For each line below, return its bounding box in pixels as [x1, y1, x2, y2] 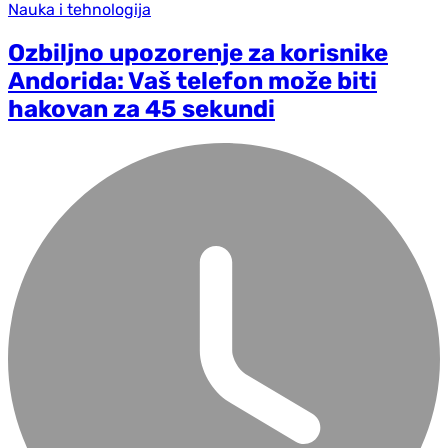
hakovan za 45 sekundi [8, 94, 275, 123]
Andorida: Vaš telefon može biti [8, 66, 377, 95]
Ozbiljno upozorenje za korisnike [8, 38, 388, 67]
